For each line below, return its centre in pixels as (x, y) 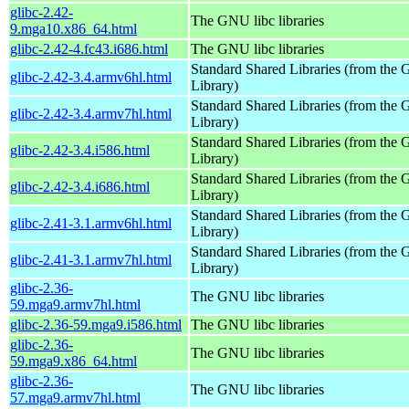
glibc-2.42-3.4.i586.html (80, 150)
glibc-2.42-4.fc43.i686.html (89, 48)
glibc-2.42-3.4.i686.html (80, 186)
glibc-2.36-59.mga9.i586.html (96, 324)
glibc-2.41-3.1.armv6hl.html (91, 223)
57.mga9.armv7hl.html (75, 397)
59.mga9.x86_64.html (73, 361)
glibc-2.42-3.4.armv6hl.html (91, 77)
